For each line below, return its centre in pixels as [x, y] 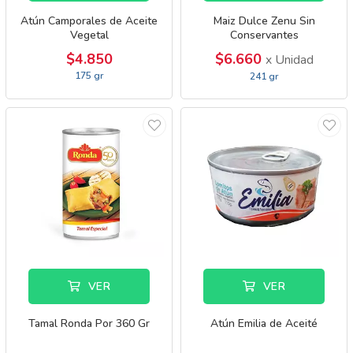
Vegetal [89, 35]
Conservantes [264, 35]
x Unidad [289, 60]
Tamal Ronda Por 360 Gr [89, 323]
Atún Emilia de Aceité [264, 323]
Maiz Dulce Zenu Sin [264, 21]
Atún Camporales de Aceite [89, 21]
